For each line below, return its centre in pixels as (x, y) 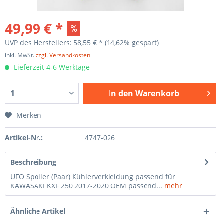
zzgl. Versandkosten (63, 55)
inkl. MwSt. (20, 55)
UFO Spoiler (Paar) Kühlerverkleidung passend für (93, 176)
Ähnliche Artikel (38, 211)
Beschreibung (33, 162)
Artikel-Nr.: (24, 137)
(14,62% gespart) (132, 43)
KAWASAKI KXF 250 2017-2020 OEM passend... (86, 186)
